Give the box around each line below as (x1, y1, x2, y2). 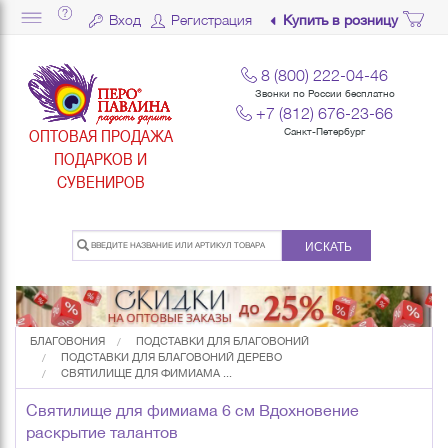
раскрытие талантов (26, 423, 178, 442)
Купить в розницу (282, 12, 398, 28)
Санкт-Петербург (284, 126, 366, 137)
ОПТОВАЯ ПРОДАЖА (28, 125, 173, 146)
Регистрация (171, 11, 253, 28)
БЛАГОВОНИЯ (30, 335, 105, 348)
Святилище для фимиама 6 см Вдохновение (26, 401, 359, 420)
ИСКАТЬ (304, 239, 352, 254)
